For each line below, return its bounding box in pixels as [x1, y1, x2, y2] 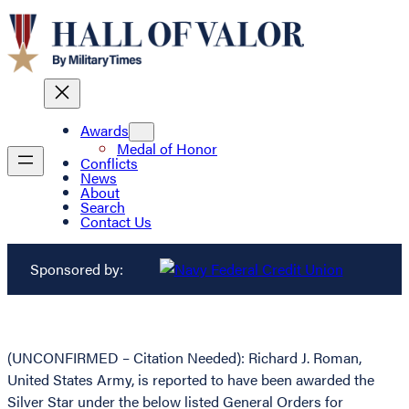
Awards [80, 120, 129, 142]
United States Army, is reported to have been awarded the [7, 369, 374, 391]
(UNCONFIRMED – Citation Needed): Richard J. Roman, [7, 347, 362, 369]
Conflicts [80, 152, 138, 174]
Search [80, 196, 125, 218]
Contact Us [80, 211, 152, 233]
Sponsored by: [29, 258, 123, 280]
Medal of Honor [117, 138, 217, 160]
